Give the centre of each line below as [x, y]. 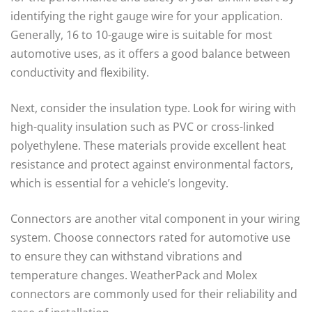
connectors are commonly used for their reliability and [154, 294]
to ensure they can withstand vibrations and [126, 257]
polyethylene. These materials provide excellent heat [148, 146]
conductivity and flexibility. [80, 73]
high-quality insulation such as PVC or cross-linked [142, 127]
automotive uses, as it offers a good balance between [150, 54]
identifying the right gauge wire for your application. [147, 16]
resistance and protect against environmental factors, [152, 165]
